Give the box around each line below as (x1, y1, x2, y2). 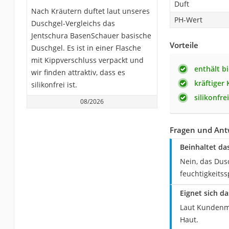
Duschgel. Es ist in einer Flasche (31, 42, 141, 53)
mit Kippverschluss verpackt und (31, 55, 144, 65)
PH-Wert (174, 14, 202, 25)
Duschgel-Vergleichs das (31, 18, 115, 28)
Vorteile (169, 39, 198, 50)
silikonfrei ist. (31, 79, 77, 89)
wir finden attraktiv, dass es (31, 67, 125, 77)
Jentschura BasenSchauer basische (31, 30, 151, 40)
